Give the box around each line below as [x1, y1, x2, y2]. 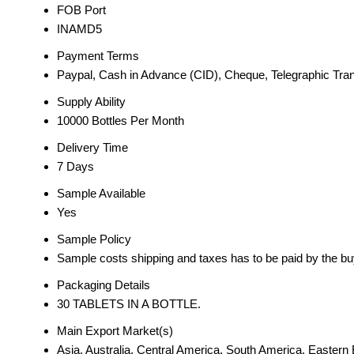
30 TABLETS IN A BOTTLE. [57, 297, 201, 311]
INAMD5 [57, 22, 102, 36]
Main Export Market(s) [57, 324, 173, 338]
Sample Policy [57, 232, 131, 247]
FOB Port [57, 3, 106, 17]
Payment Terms [57, 49, 139, 63]
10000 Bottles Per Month [57, 114, 184, 128]
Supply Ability [57, 95, 126, 109]
